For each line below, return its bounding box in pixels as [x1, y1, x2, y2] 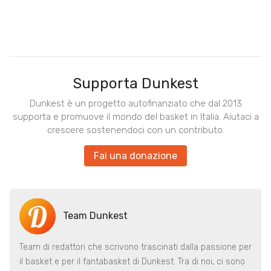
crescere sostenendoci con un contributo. [47, 124, 224, 135]
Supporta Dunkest [73, 74, 198, 92]
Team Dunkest [63, 209, 128, 221]
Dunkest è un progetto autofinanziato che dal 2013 [29, 97, 242, 109]
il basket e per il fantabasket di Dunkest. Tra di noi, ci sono [19, 256, 245, 267]
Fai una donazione [94, 149, 177, 162]
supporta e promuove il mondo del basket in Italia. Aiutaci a [12, 111, 259, 122]
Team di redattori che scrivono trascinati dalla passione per [19, 241, 252, 252]
